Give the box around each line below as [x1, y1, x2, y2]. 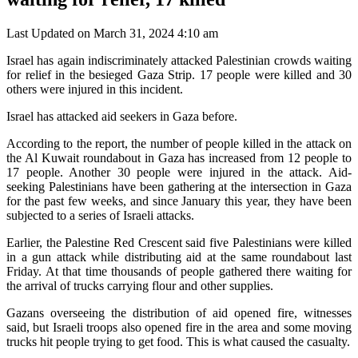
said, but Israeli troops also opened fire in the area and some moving [6, 320, 352, 334]
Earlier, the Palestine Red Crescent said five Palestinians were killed [6, 235, 352, 249]
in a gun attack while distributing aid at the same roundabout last [6, 249, 352, 264]
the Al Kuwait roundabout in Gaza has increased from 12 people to [6, 150, 352, 165]
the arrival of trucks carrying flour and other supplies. [6, 278, 273, 292]
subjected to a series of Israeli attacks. [6, 208, 194, 222]
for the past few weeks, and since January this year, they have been [6, 193, 352, 208]
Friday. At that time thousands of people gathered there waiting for [6, 264, 352, 278]
